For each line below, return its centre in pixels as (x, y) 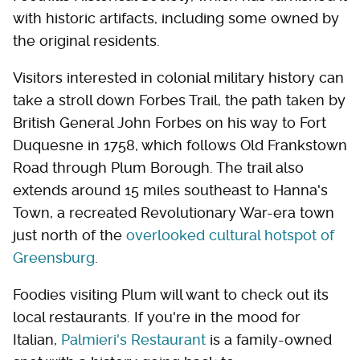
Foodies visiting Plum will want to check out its (171, 295)
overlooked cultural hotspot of (230, 235)
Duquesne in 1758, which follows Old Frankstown (180, 145)
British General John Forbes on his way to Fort (170, 123)
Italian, (37, 340)
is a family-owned (269, 340)
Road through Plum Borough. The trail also (158, 168)
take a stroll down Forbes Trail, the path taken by (179, 100)
